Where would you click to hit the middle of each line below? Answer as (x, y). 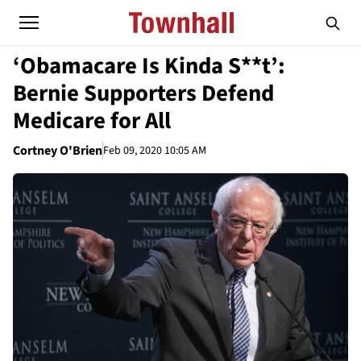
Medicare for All (92, 121)
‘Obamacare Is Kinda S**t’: (149, 66)
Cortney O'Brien (58, 151)
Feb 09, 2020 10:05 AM (155, 150)
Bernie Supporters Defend (143, 93)
